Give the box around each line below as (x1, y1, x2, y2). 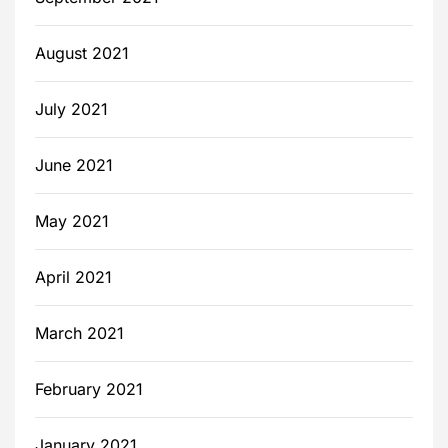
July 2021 (35, 99, 108, 120)
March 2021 (35, 323, 124, 344)
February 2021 (35, 379, 143, 400)
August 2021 (35, 43, 129, 64)
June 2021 (35, 155, 113, 176)
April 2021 (35, 267, 112, 288)
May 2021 (35, 211, 109, 232)
